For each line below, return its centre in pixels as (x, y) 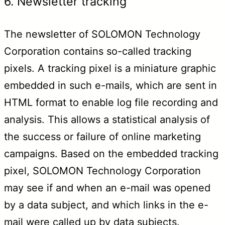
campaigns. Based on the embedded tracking (111, 153)
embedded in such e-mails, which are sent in (110, 85)
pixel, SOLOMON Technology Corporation (102, 171)
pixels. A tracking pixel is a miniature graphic (110, 68)
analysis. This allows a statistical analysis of (107, 119)
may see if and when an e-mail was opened (107, 188)
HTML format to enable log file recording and (111, 102)
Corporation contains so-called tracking (98, 51)
